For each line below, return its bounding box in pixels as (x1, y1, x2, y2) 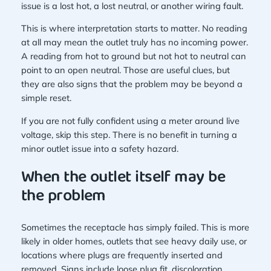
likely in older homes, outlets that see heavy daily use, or (21, 235, 247, 247)
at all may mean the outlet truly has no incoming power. (21, 36, 248, 48)
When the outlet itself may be (21, 164, 226, 193)
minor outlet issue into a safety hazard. (21, 142, 178, 154)
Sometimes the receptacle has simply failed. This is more (21, 221, 249, 233)
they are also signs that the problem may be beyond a (21, 78, 243, 90)
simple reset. (21, 92, 71, 104)
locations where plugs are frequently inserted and (21, 249, 223, 261)
